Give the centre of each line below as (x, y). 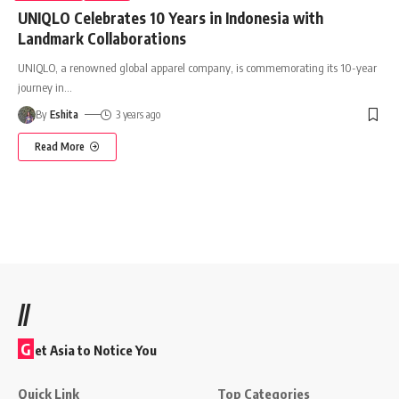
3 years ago (138, 114)
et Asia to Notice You (96, 350)
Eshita (65, 114)
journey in (41, 87)
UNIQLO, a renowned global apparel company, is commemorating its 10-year (197, 67)
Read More (60, 146)
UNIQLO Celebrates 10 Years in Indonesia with (171, 17)
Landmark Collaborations (104, 38)
